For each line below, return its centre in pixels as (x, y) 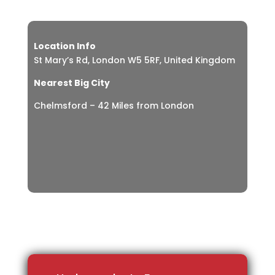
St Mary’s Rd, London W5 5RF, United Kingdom (134, 60)
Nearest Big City (72, 83)
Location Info (64, 46)
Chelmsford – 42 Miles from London (114, 106)
